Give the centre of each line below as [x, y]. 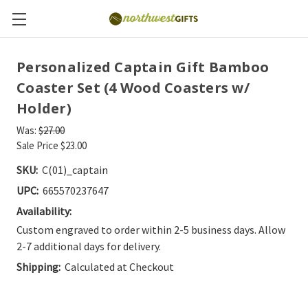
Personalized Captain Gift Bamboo [143, 67]
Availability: [44, 211]
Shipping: [38, 267]
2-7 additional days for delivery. [89, 246]
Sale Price [38, 145]
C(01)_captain [75, 170]
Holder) [44, 108]
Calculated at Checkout [119, 267]
